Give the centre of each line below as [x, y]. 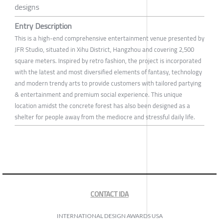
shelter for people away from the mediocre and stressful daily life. [105, 117]
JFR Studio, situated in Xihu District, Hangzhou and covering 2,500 [104, 49]
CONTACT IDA [109, 194]
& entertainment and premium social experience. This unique [99, 94]
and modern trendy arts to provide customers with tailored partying [108, 83]
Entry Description [43, 26]
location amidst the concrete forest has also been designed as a [102, 105]
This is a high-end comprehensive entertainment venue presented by [109, 38]
